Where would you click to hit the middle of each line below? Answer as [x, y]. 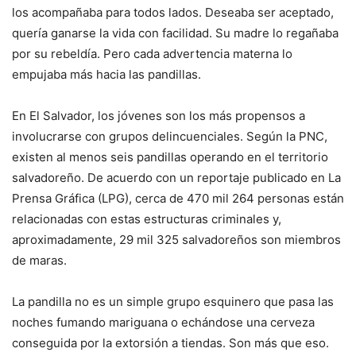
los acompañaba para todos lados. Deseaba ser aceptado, [173, 12]
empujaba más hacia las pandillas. [106, 74]
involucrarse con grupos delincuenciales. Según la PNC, [170, 136]
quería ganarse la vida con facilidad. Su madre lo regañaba [175, 33]
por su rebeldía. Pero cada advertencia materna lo [152, 53]
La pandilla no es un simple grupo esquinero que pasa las [173, 301]
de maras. [39, 260]
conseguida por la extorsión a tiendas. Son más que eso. [170, 342]
